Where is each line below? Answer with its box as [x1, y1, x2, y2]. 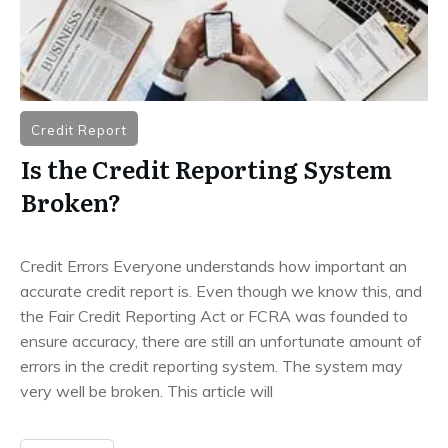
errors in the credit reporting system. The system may [20, 355, 403, 376]
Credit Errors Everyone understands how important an [20, 255, 407, 276]
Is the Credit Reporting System [21, 150, 392, 186]
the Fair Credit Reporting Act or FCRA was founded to [20, 305, 408, 326]
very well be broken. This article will [20, 380, 273, 401]
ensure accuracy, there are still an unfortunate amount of [20, 330, 422, 351]
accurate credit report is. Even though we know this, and [20, 280, 422, 301]
